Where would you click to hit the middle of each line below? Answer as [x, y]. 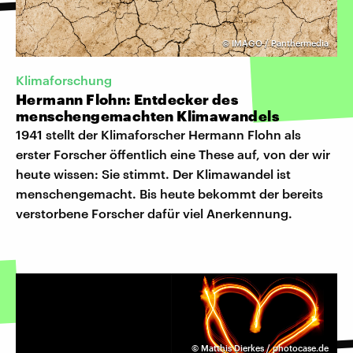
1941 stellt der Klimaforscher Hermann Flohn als [158, 134]
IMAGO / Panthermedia [280, 43]
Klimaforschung [64, 80]
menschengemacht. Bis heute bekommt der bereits [169, 193]
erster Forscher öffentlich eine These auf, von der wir [173, 154]
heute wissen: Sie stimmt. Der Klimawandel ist [153, 173]
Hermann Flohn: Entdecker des [127, 99]
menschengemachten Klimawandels [147, 115]
